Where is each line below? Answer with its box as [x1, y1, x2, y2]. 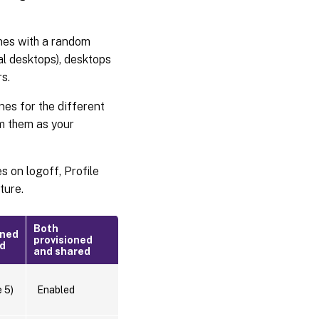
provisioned [33, 234, 93, 246]
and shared [33, 245, 90, 257]
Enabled [37, 283, 75, 296]
